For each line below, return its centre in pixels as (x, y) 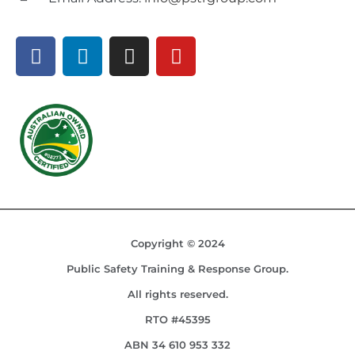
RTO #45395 (177, 319)
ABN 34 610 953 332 (177, 345)
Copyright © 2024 (177, 243)
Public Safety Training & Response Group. (177, 269)
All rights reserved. (177, 294)
